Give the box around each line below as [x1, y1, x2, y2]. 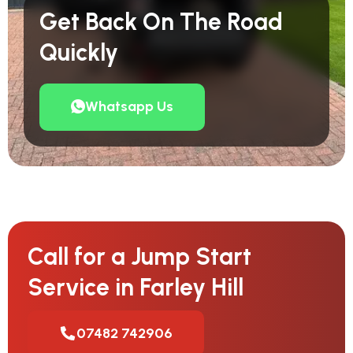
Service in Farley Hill [28, 272, 243, 302]
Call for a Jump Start [28, 241, 251, 271]
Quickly [39, 37, 118, 67]
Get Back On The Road [39, 6, 283, 36]
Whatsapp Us [85, 97, 173, 115]
